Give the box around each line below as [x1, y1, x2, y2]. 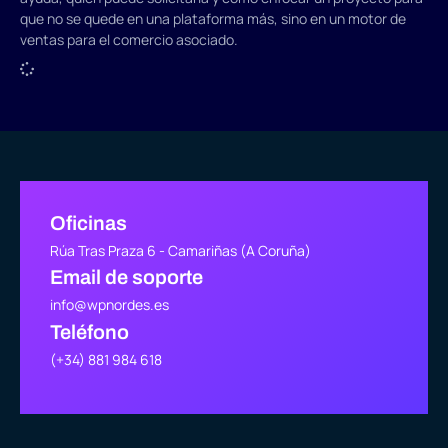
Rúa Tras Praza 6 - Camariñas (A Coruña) [50, 241, 311, 260]
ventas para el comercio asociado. [20, 30, 238, 49]
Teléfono [50, 320, 129, 343]
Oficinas [50, 212, 127, 234]
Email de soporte [50, 266, 203, 289]
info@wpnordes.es [50, 295, 169, 315]
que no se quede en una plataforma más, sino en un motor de [20, 9, 406, 28]
